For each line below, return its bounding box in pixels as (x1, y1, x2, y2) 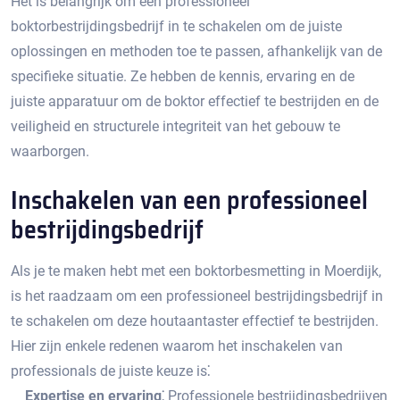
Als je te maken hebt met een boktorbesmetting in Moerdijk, (11, 262, 381, 279)
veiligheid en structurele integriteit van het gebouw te (11, 118, 340, 135)
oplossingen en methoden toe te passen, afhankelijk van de (11, 43, 382, 60)
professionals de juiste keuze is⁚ (11, 362, 211, 379)
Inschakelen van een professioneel (11, 180, 368, 220)
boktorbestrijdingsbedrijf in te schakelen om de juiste (11, 18, 342, 35)
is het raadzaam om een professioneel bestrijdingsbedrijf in (11, 287, 383, 304)
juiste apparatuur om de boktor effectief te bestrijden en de (11, 93, 379, 110)
